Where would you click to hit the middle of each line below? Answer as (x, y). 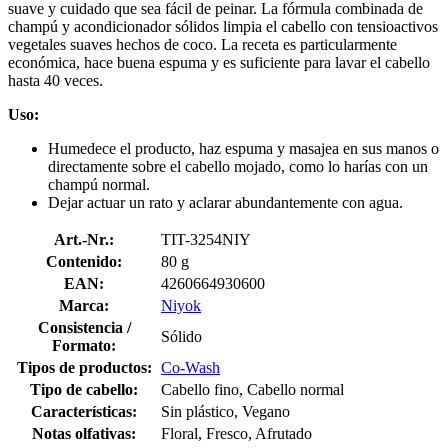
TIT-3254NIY (206, 239)
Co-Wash (190, 367)
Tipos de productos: (84, 367)
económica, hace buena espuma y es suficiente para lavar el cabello (219, 62)
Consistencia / (84, 327)
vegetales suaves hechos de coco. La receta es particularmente (202, 44)
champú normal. (99, 184)
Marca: (84, 305)
